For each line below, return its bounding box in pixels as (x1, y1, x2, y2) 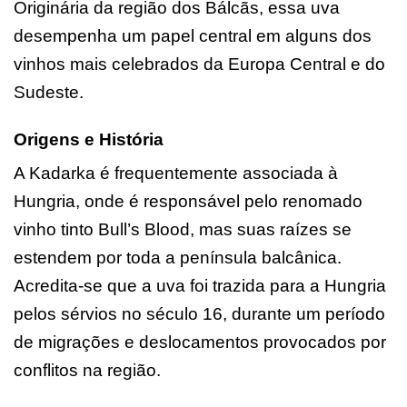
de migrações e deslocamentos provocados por (14, 332, 386, 352)
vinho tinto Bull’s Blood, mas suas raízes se (14, 219, 352, 239)
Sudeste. (14, 82, 84, 102)
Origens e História (14, 129, 164, 149)
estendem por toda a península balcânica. (14, 247, 342, 267)
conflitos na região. (14, 360, 161, 380)
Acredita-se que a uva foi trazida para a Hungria (14, 275, 386, 295)
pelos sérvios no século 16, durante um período (14, 303, 385, 323)
